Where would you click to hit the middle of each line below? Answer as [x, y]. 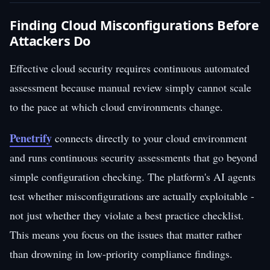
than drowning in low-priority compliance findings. [121, 253]
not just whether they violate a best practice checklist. [127, 215]
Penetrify [31, 138]
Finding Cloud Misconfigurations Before [134, 25]
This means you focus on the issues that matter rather [126, 234]
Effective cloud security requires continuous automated [130, 68]
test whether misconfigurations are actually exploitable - [132, 196]
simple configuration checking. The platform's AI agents [133, 176]
